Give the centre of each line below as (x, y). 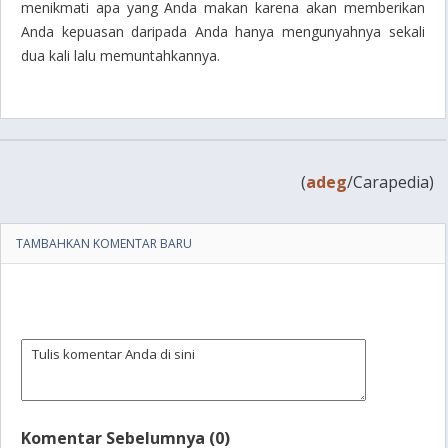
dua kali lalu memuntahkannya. (120, 56)
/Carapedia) (390, 182)
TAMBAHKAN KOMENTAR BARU (104, 244)
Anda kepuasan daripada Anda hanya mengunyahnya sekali (223, 32)
